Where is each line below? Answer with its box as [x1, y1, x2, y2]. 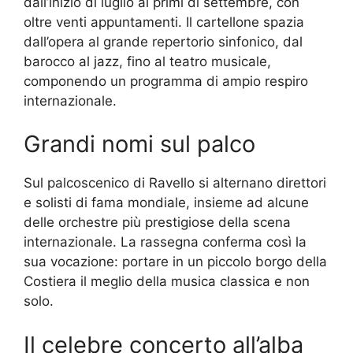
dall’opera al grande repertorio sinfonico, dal [24, 33, 303, 50]
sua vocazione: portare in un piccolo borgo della [24, 254, 327, 270]
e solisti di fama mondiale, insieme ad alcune [24, 195, 309, 211]
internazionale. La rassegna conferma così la [24, 234, 307, 251]
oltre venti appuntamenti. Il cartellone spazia [24, 13, 304, 30]
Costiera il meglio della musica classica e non [24, 273, 310, 290]
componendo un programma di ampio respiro [24, 72, 308, 89]
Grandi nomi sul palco [24, 130, 255, 158]
